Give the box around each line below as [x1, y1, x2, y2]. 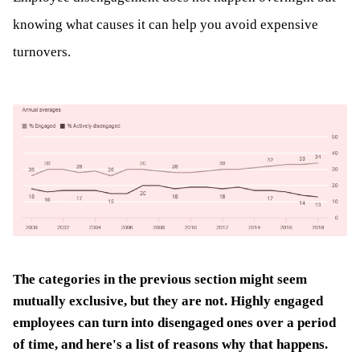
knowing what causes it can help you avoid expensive [13, 16, 318, 32]
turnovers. [13, 43, 71, 59]
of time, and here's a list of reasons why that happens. [13, 337, 328, 353]
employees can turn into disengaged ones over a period [13, 315, 336, 331]
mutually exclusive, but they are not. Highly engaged [13, 293, 323, 309]
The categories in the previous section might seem [13, 272, 307, 288]
